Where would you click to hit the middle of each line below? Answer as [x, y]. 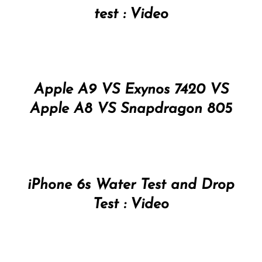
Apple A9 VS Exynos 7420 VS [131, 90]
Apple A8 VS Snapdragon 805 [131, 109]
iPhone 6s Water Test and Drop [131, 185]
